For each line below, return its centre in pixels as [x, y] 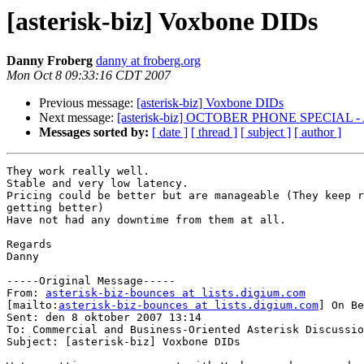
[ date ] [170, 132]
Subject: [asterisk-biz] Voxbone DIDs [123, 342]
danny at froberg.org [148, 61]
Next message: [78, 118]
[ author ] [318, 132]
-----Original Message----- [91, 281]
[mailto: [32, 305]
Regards [29, 245]
